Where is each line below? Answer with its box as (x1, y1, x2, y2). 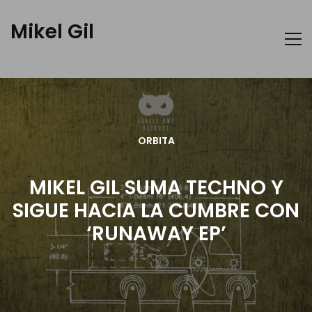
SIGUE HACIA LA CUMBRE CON (13, 197, 299, 224)
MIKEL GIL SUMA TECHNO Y (29, 174, 283, 201)
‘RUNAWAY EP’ (86, 220, 226, 247)
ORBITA (137, 134, 175, 148)
